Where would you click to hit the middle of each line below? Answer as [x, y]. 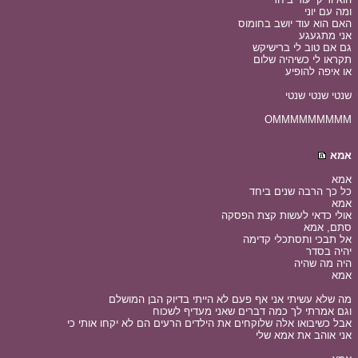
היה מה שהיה [323, 263]
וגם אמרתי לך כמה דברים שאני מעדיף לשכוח [252, 311]
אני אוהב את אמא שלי [304, 335]
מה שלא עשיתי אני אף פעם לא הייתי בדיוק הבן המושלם [230, 299]
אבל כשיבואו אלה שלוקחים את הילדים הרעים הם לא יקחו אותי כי [209, 323]
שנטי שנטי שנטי [318, 95]
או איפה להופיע [318, 72]
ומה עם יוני [328, 12]
